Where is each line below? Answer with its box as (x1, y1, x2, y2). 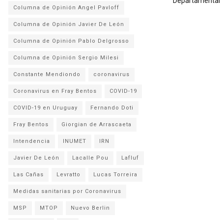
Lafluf (121, 155, 139, 161)
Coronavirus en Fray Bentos (13, 88, 97, 94)
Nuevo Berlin (71, 205, 110, 211)
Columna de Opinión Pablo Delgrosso (13, 38, 129, 44)
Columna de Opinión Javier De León (13, 21, 124, 27)
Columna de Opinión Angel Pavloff (13, 4, 119, 11)
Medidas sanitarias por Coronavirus (13, 188, 121, 194)
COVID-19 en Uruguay (13, 105, 78, 111)
